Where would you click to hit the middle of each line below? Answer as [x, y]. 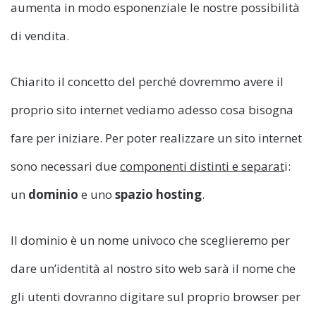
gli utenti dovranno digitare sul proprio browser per [156, 297]
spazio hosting [158, 195]
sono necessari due [65, 166]
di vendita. [40, 36]
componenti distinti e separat [202, 166]
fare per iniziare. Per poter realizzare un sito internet [156, 138]
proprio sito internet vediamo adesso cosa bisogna [152, 110]
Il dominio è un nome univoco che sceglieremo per [150, 241]
